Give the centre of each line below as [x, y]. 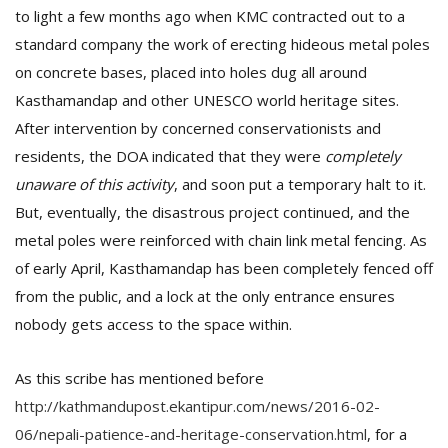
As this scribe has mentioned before [139, 378]
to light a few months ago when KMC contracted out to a [210, 16]
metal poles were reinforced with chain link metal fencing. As [221, 240]
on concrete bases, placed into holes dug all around [191, 72]
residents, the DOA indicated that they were [170, 156]
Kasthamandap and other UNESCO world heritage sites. [207, 100]
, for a [387, 434]
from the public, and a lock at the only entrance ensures [205, 296]
